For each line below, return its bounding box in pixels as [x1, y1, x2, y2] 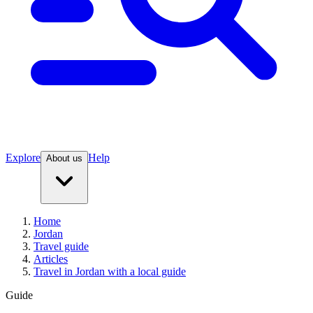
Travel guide [34, 240, 89, 253]
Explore [6, 152, 41, 164]
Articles [34, 253, 68, 265]
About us [46, 153, 82, 164]
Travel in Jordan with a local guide [34, 265, 186, 278]
